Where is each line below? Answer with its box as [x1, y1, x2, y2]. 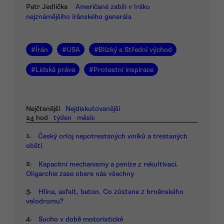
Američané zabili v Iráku [75, 2, 150, 11]
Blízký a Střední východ [98, 45, 172, 54]
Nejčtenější [26, 104, 60, 113]
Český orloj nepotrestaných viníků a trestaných [38, 132, 187, 141]
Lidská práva [35, 65, 75, 74]
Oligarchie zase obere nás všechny [26, 169, 134, 178]
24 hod [26, 113, 48, 122]
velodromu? [26, 197, 63, 206]
